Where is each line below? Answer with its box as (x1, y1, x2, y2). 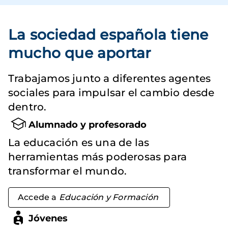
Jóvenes (28, 212, 68, 224)
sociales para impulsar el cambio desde (8, 86, 215, 99)
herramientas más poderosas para (8, 150, 187, 163)
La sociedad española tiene (8, 25, 209, 43)
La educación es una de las (8, 136, 150, 149)
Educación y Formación (59, 192, 159, 202)
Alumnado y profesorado (28, 119, 147, 130)
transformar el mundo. (8, 164, 127, 177)
